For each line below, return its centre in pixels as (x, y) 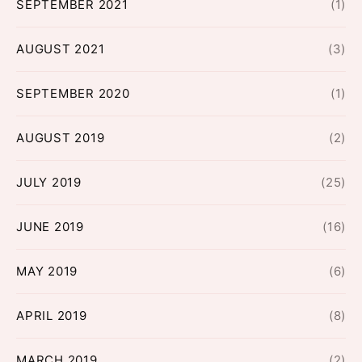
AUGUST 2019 (61, 138)
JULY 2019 (49, 183)
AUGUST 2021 (61, 49)
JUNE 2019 (50, 227)
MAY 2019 (47, 271)
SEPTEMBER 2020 (73, 94)
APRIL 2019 (52, 316)
